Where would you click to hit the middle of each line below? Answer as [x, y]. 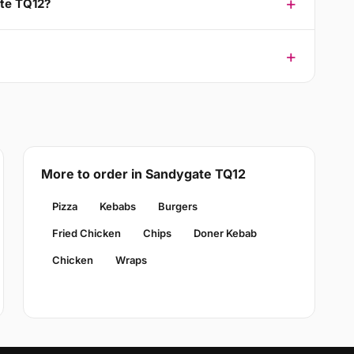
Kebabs [117, 207]
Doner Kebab [225, 233]
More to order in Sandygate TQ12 [143, 174]
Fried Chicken [86, 233]
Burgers [177, 207]
